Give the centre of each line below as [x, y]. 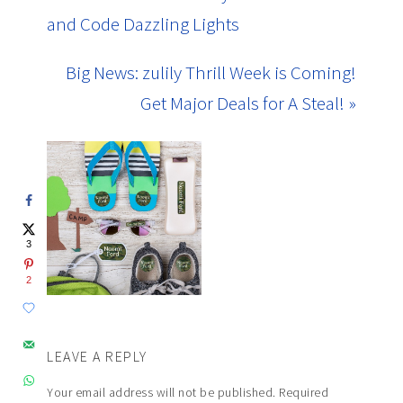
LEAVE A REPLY [97, 357]
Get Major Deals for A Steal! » [248, 103]
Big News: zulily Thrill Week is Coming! [210, 72]
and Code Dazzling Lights [143, 23]
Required [304, 393]
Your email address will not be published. [161, 393]
